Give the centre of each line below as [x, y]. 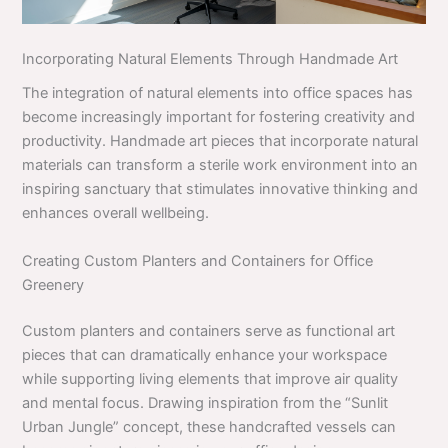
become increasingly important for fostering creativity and [219, 117]
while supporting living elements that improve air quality [210, 378]
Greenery [53, 284]
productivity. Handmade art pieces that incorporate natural [220, 141]
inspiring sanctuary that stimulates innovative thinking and [220, 189]
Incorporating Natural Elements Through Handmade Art [210, 59]
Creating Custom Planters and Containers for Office [198, 260]
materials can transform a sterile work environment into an [220, 165]
